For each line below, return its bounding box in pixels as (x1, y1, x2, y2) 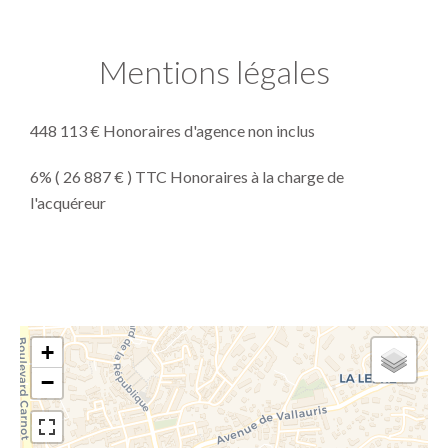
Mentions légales (98, 51, 330, 91)
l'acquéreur (30, 192, 106, 212)
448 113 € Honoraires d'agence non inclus (30, 120, 315, 140)
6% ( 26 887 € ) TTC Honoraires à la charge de (30, 166, 344, 186)
